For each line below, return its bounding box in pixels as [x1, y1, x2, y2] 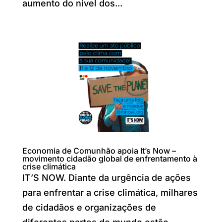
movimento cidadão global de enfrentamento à [22, 153, 197, 164]
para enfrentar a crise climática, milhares [22, 187, 198, 198]
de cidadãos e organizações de [22, 202, 156, 213]
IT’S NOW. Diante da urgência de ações [22, 172, 191, 183]
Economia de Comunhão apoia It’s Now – [22, 145, 176, 156]
